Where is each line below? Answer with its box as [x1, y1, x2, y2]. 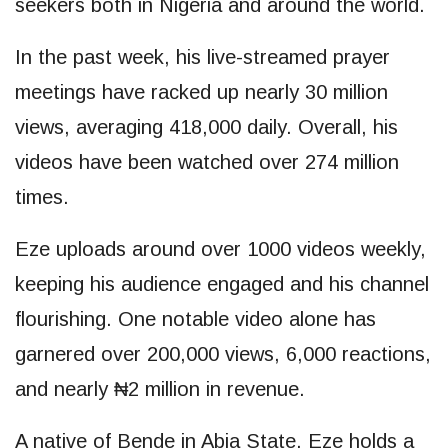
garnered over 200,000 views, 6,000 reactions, [15, 342, 431, 365]
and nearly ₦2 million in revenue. [15, 377, 305, 400]
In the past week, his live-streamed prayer [15, 45, 390, 68]
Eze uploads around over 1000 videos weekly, [15, 237, 426, 260]
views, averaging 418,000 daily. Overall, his [15, 115, 398, 138]
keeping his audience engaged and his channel [15, 272, 429, 295]
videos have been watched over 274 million [15, 150, 399, 173]
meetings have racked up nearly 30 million [15, 80, 388, 103]
